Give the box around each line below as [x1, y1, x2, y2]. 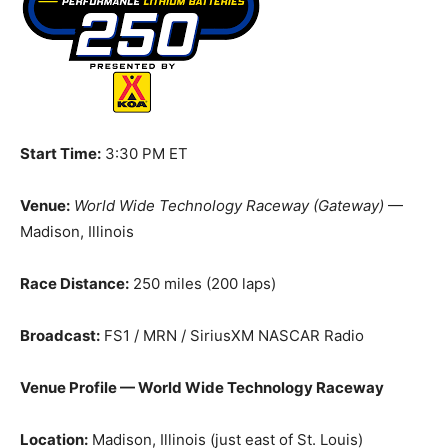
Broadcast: [20, 326, 100, 345]
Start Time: [20, 144, 101, 163]
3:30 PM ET [101, 144, 188, 163]
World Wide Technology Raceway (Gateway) [74, 196, 384, 215]
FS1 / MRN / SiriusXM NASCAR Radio [100, 326, 364, 345]
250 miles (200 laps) [129, 274, 276, 293]
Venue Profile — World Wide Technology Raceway [20, 378, 384, 397]
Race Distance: [20, 274, 129, 293]
